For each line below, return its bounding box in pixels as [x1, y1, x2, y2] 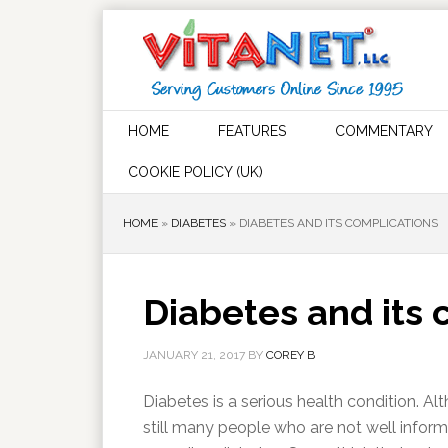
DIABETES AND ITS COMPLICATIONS [239, 216, 438, 230]
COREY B [266, 348, 315, 362]
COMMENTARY [335, 123, 433, 139]
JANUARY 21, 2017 [143, 348, 245, 362]
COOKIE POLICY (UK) [128, 164, 263, 180]
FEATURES [218, 123, 286, 139]
